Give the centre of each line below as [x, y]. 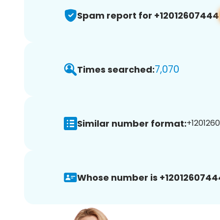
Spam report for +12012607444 [148, 15]
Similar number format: [132, 123]
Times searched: [116, 69]
